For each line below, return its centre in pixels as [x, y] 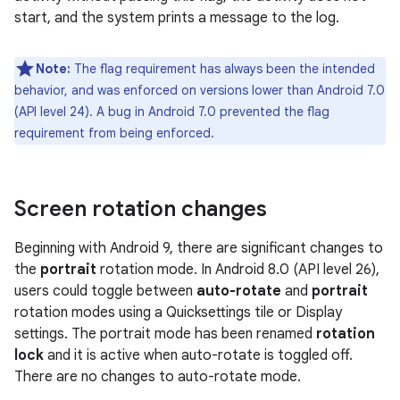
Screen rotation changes [141, 209]
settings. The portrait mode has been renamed [165, 334]
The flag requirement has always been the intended [223, 69]
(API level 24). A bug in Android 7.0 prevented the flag [172, 112]
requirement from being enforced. [114, 133]
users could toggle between [105, 291]
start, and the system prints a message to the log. [177, 18]
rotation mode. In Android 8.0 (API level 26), [238, 270]
